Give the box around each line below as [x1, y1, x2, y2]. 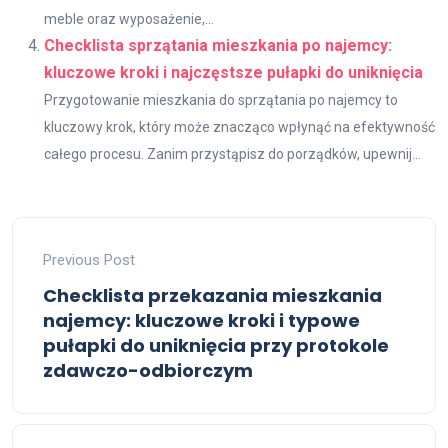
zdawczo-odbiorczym [43, 358, 253, 383]
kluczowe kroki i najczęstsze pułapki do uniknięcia [44, 63, 423, 82]
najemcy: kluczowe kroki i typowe [43, 308, 360, 333]
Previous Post [43, 251, 135, 269]
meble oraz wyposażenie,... [44, 11, 214, 27]
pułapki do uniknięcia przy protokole [43, 333, 389, 358]
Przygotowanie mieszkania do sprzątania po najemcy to [44, 92, 398, 108]
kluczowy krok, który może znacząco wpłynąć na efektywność [44, 119, 435, 135]
